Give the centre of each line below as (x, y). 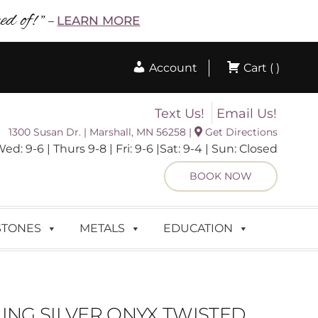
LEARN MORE (99, 21)
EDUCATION (198, 229)
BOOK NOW (221, 176)
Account (172, 68)
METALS (102, 229)
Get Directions (240, 132)
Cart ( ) (261, 68)
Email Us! (247, 114)
